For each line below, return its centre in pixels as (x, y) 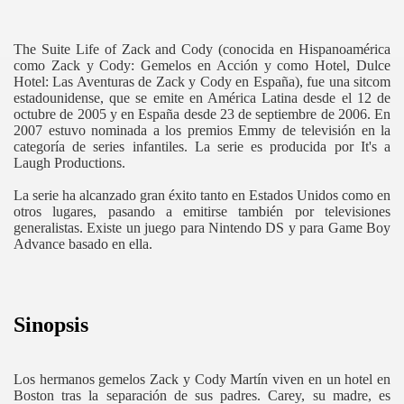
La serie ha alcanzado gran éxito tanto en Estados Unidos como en (202, 196)
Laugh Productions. (69, 163)
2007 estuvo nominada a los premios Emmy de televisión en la (202, 131)
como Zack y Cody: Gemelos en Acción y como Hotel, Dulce (202, 66)
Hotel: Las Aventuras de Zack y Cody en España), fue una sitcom (202, 82)
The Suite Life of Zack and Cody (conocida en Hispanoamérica (202, 50)
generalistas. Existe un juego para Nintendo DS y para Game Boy (202, 228)
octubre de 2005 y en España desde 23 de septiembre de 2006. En (202, 115)
